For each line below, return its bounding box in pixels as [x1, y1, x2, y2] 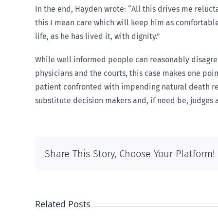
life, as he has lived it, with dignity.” [35, 32, 160, 41]
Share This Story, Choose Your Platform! [45, 147, 215, 160]
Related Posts [35, 198, 91, 210]
